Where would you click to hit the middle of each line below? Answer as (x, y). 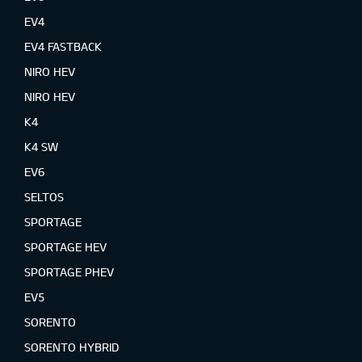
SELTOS (44, 196)
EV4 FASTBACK (63, 46)
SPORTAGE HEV (65, 246)
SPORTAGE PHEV (69, 271)
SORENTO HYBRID (72, 347)
